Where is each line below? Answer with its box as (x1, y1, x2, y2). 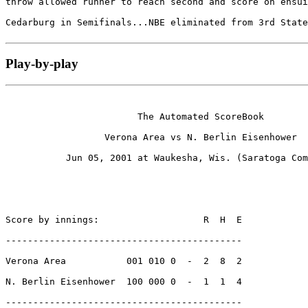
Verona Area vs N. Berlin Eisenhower (5, 131, 297, 142)
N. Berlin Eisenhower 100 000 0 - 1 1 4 (5, 276, 242, 287)
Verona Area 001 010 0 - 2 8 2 (5, 255, 242, 266)
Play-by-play (5, 56, 78, 71)
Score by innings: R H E (5, 214, 242, 225)
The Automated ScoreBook (5, 111, 264, 122)
